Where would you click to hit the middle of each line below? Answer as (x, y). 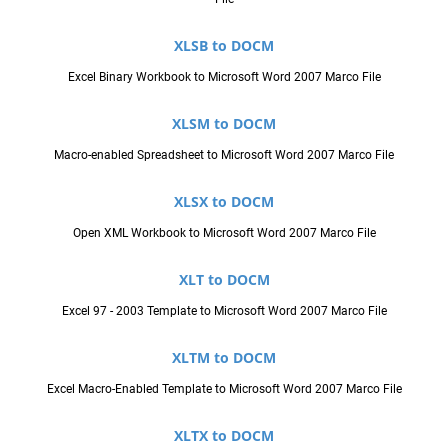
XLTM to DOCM (224, 357)
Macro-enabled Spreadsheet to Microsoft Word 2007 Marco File (224, 154)
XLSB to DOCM (224, 45)
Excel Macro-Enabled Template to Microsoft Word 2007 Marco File (224, 388)
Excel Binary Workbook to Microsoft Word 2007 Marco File (224, 76)
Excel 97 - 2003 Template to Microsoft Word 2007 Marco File (224, 310)
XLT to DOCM (224, 279)
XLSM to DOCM (224, 123)
